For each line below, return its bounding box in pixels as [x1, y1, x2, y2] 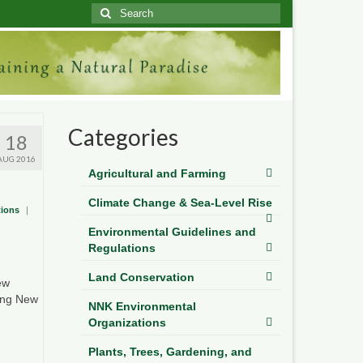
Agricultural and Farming [88, 166, 226, 180]
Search [91, 4, 129, 17]
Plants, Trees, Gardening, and [88, 344, 252, 358]
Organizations [88, 315, 166, 329]
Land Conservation [88, 270, 194, 284]
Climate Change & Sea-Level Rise [88, 195, 272, 209]
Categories [67, 122, 178, 151]
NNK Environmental [88, 299, 196, 313]
